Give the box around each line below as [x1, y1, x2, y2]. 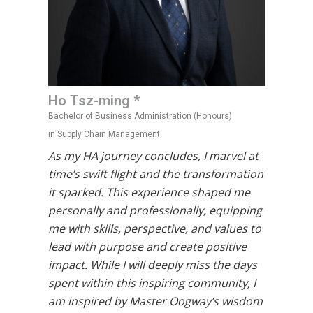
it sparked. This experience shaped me [48, 184, 250, 200]
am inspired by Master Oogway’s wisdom [48, 293, 263, 309]
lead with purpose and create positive [48, 239, 247, 254]
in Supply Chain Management [48, 129, 160, 139]
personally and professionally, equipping [48, 203, 262, 218]
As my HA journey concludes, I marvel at [48, 148, 259, 163]
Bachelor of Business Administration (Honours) [48, 111, 232, 121]
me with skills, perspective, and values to [48, 221, 261, 236]
